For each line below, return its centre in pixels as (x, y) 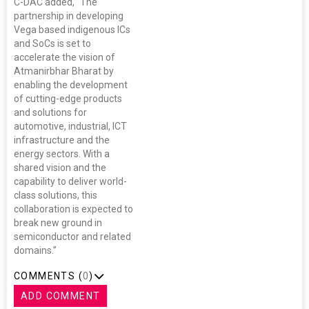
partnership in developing (69, 16)
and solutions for (50, 113)
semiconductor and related (72, 237)
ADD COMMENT (61, 296)
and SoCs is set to (52, 44)
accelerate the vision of (64, 58)
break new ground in (58, 223)
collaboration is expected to (73, 209)
